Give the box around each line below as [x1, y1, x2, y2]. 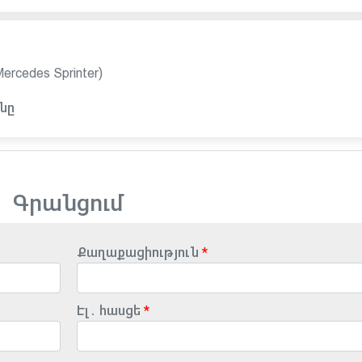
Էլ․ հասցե [76, 305, 141, 317]
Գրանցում [12, 192, 124, 214]
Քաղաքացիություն [76, 246, 199, 259]
